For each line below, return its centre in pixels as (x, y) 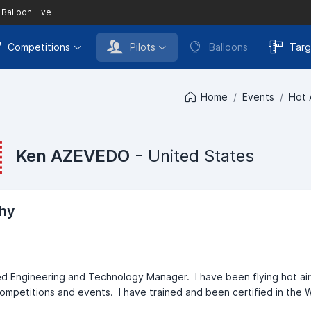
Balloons (228, 47)
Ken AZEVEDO (73, 155)
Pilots (142, 47)
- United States (192, 155)
